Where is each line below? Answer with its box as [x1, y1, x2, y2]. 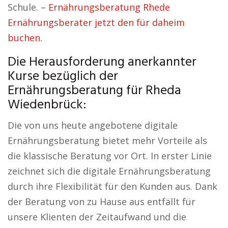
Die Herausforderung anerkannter [8, 52, 196, 73]
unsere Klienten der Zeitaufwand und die [8, 211, 186, 223]
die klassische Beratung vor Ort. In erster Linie [8, 150, 212, 162]
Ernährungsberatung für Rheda [8, 80, 181, 101]
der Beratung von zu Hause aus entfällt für [8, 195, 195, 208]
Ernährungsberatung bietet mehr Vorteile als [8, 134, 207, 147]
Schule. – [8, 1, 48, 13]
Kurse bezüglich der [8, 66, 118, 87]
